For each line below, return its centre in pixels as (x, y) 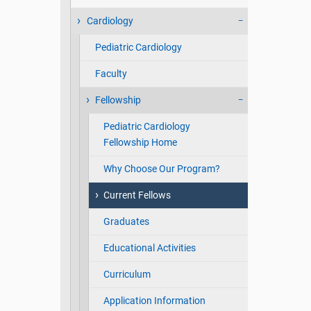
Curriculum (127, 275)
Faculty (111, 74)
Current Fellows (137, 195)
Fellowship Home (140, 143)
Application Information (154, 301)
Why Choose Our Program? (161, 169)
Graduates (126, 222)
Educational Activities (149, 248)
